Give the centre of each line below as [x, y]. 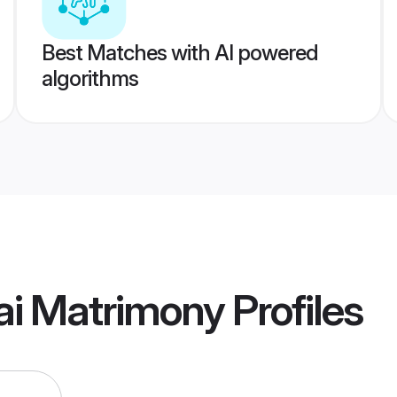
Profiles [293, 310]
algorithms [90, 78]
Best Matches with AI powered [179, 53]
